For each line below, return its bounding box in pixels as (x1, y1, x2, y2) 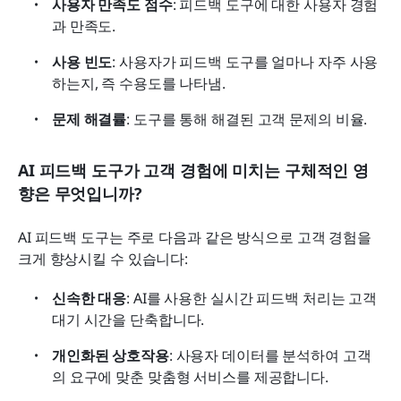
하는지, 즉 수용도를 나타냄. (52, 73, 226, 93)
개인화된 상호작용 (52, 345, 169, 365)
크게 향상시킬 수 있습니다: (18, 248, 189, 269)
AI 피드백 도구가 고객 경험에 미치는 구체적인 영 (18, 158, 369, 181)
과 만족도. (52, 15, 116, 36)
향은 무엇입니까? (18, 182, 142, 204)
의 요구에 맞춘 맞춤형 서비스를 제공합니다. (52, 366, 328, 387)
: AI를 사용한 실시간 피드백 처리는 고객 (126, 287, 378, 308)
